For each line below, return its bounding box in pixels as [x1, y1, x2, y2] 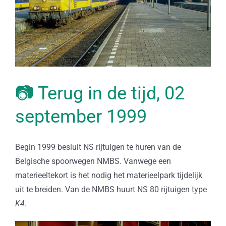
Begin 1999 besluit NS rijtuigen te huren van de [15, 142, 181, 152]
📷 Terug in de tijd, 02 [15, 83, 185, 104]
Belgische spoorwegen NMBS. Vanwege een [15, 156, 171, 166]
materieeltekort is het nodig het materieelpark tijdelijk [15, 171, 202, 181]
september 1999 [15, 106, 147, 128]
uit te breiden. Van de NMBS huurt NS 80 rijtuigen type [15, 185, 207, 195]
